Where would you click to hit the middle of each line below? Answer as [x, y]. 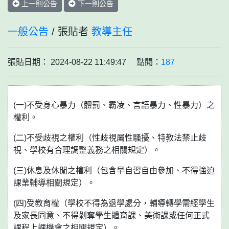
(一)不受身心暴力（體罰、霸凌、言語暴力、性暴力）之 [114, 105]
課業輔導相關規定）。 [54, 183]
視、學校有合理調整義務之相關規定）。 [87, 150]
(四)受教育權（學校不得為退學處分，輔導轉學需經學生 [114, 203]
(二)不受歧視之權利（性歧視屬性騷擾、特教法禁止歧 [110, 138]
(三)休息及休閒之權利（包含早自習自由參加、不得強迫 [114, 170]
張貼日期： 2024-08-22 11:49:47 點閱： [84, 62]
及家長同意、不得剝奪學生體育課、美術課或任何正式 [111, 215]
